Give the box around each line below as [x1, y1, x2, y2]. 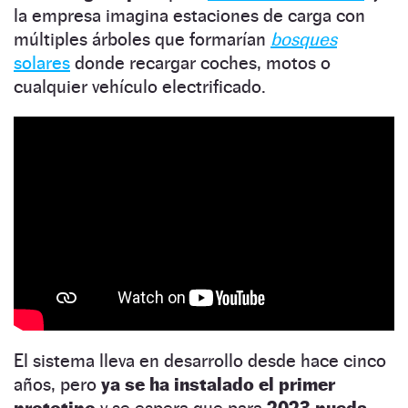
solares [14, 51, 70, 74]
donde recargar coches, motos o [70, 51, 331, 74]
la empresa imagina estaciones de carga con [14, 4, 365, 26]
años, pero [14, 373, 101, 396]
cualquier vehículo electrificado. [14, 75, 266, 97]
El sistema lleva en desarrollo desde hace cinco [14, 350, 386, 372]
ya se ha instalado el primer [101, 373, 335, 396]
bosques [270, 27, 337, 50]
